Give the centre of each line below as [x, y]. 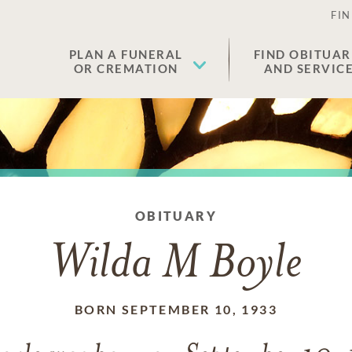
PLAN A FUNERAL [126, 54]
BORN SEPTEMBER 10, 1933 [176, 309]
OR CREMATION [126, 68]
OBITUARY [176, 216]
